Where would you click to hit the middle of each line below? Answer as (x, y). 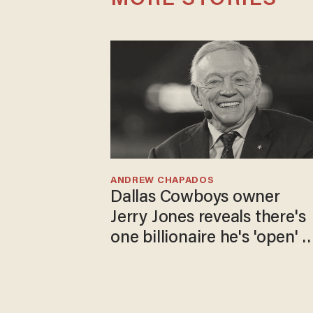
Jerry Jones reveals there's (208, 218)
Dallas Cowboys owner (195, 197)
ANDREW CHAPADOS (162, 181)
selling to (144, 258)
